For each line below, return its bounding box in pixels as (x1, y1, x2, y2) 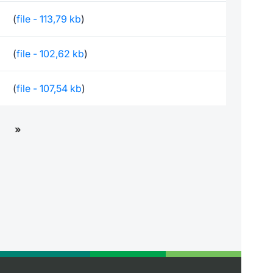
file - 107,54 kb (16, 82, 82, 94)
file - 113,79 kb (16, 13, 81, 25)
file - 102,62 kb (16, 48, 84, 60)
